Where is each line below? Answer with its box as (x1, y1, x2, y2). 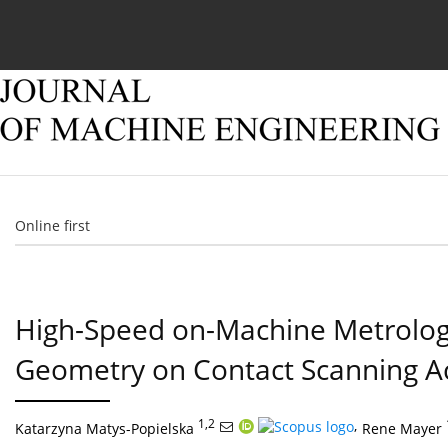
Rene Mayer (362, 419, 442, 439)
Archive (291, 18, 341, 37)
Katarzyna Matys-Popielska (15, 419, 194, 439)
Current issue (45, 18, 136, 37)
